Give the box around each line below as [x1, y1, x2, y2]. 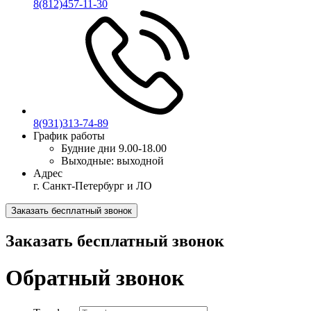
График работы [33, 130, 105, 142]
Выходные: [61, 155, 114, 167]
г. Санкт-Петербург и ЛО [33, 180, 152, 192]
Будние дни [61, 142, 116, 154]
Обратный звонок [6, 265, 184, 291]
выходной [117, 155, 164, 167]
